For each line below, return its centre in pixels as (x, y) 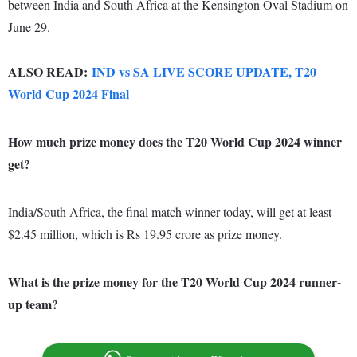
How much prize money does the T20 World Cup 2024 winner (175, 142)
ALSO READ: (50, 72)
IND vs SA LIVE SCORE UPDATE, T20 (204, 72)
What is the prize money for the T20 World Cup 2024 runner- (175, 282)
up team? (33, 304)
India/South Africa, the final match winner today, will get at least (170, 212)
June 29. (29, 27)
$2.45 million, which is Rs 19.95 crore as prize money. (145, 234)
